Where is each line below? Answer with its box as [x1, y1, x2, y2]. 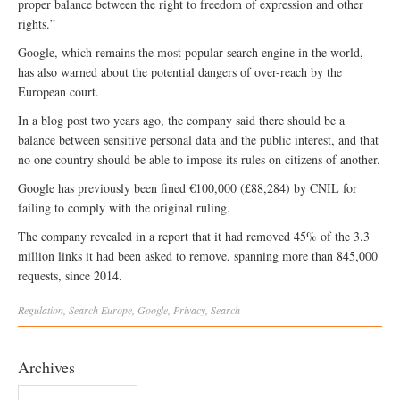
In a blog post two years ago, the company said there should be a [18, 112, 345, 129]
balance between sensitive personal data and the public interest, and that [18, 131, 379, 149]
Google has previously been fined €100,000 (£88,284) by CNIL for [18, 179, 357, 197]
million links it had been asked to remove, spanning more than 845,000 [18, 247, 378, 265]
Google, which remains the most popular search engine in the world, [18, 44, 363, 62]
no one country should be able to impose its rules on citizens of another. [18, 151, 380, 169]
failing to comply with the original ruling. [18, 199, 230, 217]
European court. [18, 83, 99, 101]
